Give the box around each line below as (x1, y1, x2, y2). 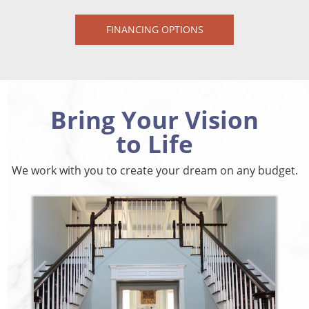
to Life (116, 127, 193, 160)
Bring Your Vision (50, 103, 259, 136)
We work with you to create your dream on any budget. (11, 162, 298, 178)
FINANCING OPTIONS (106, 22, 203, 36)
